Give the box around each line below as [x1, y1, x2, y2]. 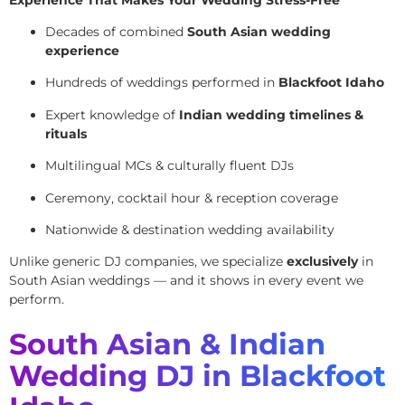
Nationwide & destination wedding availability [45, 221, 334, 238]
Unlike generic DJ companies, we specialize [9, 253, 287, 270]
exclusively [287, 253, 358, 270]
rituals [45, 125, 87, 142]
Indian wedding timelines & [179, 106, 363, 123]
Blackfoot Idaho [278, 74, 384, 91]
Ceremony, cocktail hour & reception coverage [45, 189, 338, 206]
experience [45, 42, 119, 59]
